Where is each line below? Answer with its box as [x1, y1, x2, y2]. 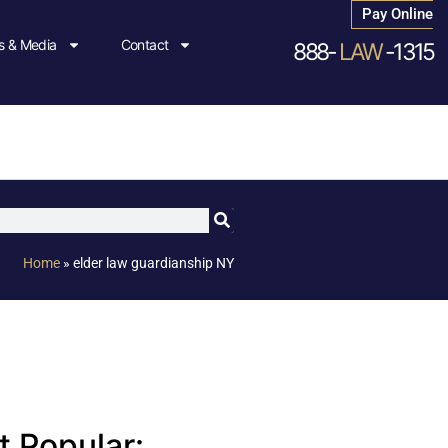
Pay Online [362, 5, 434, 23]
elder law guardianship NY [73, 254, 234, 271]
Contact [120, 36, 169, 54]
